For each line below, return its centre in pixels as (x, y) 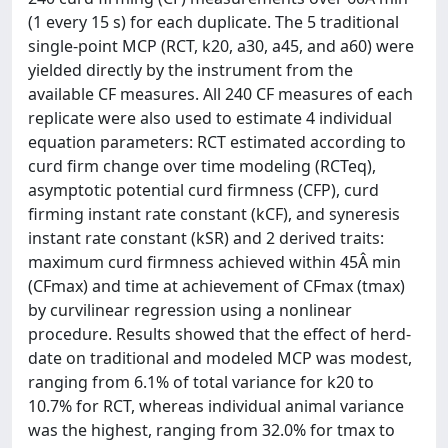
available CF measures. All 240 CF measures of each (220, 94)
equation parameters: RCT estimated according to (217, 142)
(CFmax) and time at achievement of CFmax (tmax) (216, 286)
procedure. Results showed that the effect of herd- (219, 334)
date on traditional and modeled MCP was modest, (220, 358)
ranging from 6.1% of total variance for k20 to (201, 382)
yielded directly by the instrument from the (190, 70)
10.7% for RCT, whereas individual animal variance (216, 406)
